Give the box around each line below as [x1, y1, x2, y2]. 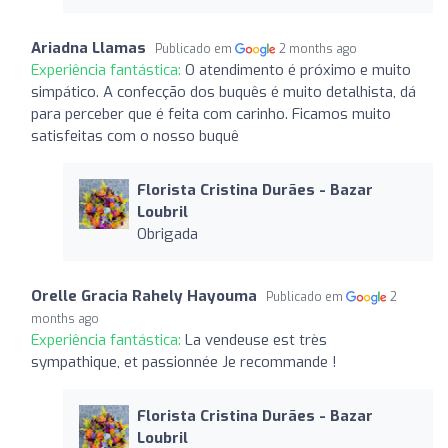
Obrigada [136, 223, 198, 244]
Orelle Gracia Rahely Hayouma [31, 285, 257, 306]
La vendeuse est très [185, 329, 327, 350]
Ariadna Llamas [31, 37, 146, 58]
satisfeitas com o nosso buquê [31, 125, 239, 146]
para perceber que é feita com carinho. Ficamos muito [31, 103, 391, 124]
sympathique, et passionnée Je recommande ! [31, 351, 337, 372]
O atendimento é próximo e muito [185, 59, 411, 80]
